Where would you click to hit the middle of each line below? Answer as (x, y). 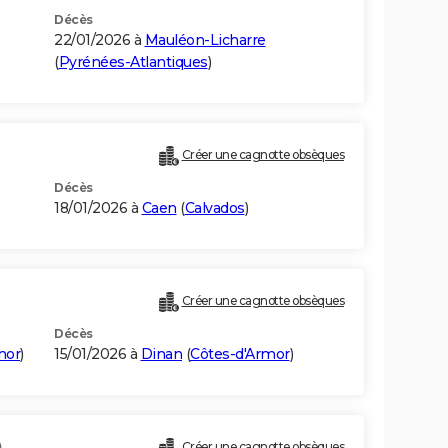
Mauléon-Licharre (205, 40)
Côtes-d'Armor (240, 354)
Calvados (214, 208)
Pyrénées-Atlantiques (133, 62)
